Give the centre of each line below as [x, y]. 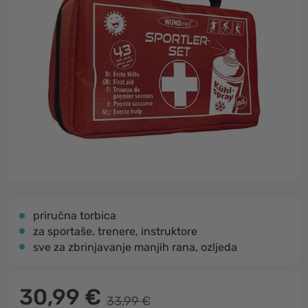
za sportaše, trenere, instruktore [115, 231]
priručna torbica [75, 216]
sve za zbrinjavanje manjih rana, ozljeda [135, 247]
